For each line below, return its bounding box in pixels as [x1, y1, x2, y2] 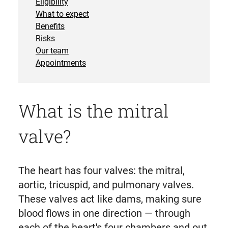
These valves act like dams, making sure [18, 193, 202, 206]
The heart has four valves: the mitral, [18, 164, 185, 177]
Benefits [35, 21, 65, 32]
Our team [35, 46, 69, 56]
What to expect [35, 9, 89, 19]
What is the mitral [18, 99, 169, 123]
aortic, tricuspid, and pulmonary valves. [18, 179, 194, 191]
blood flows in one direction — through [18, 207, 190, 220]
